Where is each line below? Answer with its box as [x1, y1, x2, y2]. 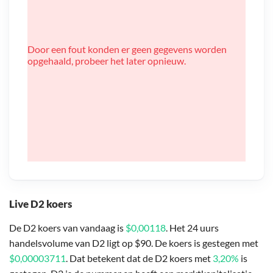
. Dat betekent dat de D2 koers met [66, 252, 213, 264]
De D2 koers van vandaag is [9, 221, 126, 233]
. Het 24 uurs [166, 221, 219, 233]
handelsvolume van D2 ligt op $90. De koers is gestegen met [9, 236, 258, 249]
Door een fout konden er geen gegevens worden [27, 43, 227, 55]
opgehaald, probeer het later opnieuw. [27, 54, 186, 66]
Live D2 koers [9, 197, 72, 210]
